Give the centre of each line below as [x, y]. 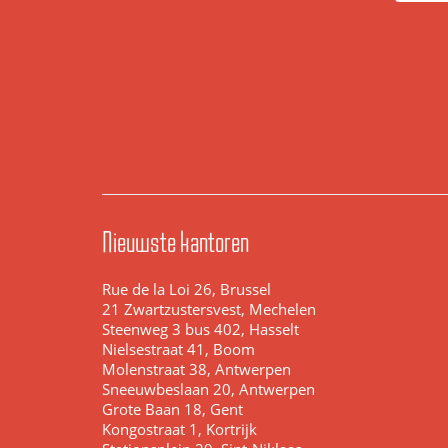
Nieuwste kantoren [175, 242]
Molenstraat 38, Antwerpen [196, 369]
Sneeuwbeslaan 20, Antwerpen [208, 389]
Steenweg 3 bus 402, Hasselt [200, 329]
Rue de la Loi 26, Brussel [186, 289]
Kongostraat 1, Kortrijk [179, 429]
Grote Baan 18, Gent [172, 409]
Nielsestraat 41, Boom [178, 349]
